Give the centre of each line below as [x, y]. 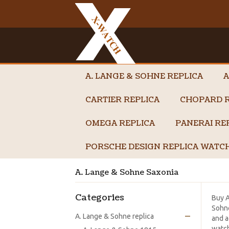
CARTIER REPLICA [122, 100]
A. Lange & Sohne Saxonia [127, 173]
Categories [100, 198]
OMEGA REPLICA [120, 123]
